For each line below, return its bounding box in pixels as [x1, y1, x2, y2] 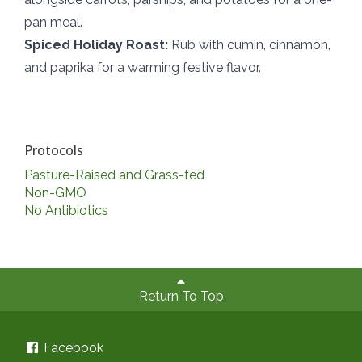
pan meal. [24, 15, 82, 31]
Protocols [24, 141, 83, 160]
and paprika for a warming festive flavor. [24, 60, 261, 76]
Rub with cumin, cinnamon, [168, 37, 330, 53]
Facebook [40, 340, 103, 356]
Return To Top [138, 288, 224, 304]
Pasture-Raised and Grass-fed [24, 167, 204, 183]
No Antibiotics [24, 203, 108, 219]
